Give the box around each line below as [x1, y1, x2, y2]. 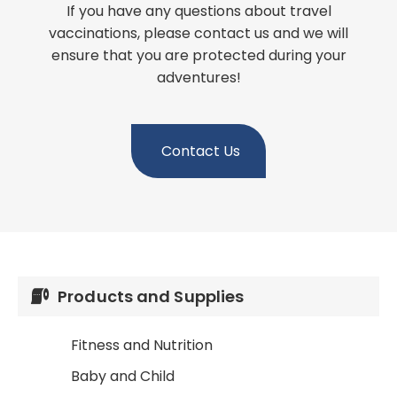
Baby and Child [71, 366, 175, 386]
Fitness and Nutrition [71, 335, 213, 355]
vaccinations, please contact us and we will [49, 23, 348, 43]
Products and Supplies [58, 285, 245, 307]
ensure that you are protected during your [51, 45, 346, 66]
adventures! [156, 67, 241, 88]
